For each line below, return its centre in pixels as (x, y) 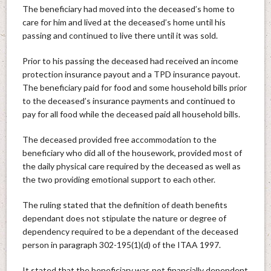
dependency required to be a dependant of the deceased (130, 231)
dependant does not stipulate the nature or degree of (124, 218)
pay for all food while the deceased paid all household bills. (131, 114)
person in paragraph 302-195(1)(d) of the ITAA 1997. (121, 244)
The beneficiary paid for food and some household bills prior (134, 87)
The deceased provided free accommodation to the (119, 139)
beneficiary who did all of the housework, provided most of (132, 152)
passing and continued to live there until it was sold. (120, 35)
